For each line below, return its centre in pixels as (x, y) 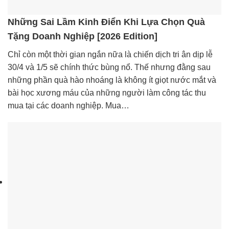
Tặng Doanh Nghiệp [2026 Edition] (83, 36)
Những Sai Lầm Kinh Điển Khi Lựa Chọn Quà (106, 22)
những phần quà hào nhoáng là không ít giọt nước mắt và (112, 80)
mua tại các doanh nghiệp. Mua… (68, 105)
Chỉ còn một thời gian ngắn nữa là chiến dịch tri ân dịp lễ (110, 54)
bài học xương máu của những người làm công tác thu (107, 93)
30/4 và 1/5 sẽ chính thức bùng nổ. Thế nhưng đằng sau (109, 67)
